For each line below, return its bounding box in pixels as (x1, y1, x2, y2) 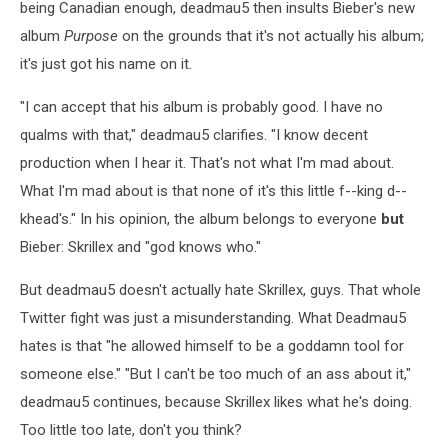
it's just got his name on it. (20, 54, 192, 73)
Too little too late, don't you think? (20, 420, 242, 439)
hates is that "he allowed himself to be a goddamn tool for (20, 336, 404, 355)
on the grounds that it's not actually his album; (118, 26, 424, 45)
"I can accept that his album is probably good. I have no (20, 97, 383, 116)
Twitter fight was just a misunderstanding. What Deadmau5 (20, 308, 406, 327)
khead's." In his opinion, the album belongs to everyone (20, 209, 381, 228)
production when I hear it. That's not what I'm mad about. (20, 153, 394, 172)
